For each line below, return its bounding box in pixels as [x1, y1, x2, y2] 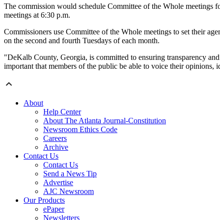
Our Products [24, 196, 65, 205]
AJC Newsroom [43, 187, 94, 196]
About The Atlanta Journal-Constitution [43, 116, 166, 125]
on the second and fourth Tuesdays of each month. [4, 36, 160, 45]
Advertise [43, 178, 73, 187]
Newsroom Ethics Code [43, 125, 117, 134]
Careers [43, 134, 67, 143]
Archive [43, 143, 68, 152]
